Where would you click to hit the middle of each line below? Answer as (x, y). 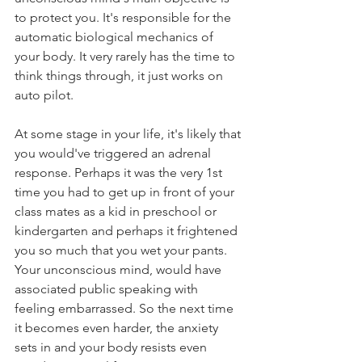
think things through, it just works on (120, 76)
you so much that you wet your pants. (122, 250)
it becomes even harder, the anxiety (118, 328)
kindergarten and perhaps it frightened (128, 231)
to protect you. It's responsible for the (124, 17)
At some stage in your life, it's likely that (129, 134)
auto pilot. (44, 95)
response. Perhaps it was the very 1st (120, 173)
